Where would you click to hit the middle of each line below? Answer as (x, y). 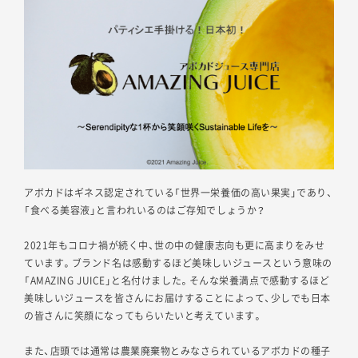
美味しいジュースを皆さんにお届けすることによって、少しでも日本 (178, 298)
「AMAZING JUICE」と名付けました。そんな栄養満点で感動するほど (177, 281)
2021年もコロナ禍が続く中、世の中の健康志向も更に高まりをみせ (175, 246)
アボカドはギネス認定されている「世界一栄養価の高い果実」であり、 (179, 193)
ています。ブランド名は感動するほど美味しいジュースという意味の (179, 263)
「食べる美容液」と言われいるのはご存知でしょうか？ (145, 211)
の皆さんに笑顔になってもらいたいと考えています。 (143, 316)
